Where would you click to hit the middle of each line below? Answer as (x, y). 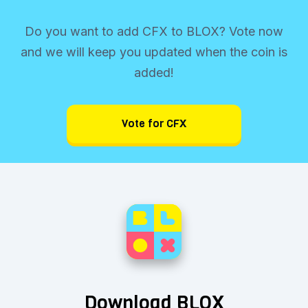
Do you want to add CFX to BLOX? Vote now (154, 31)
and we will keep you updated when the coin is (154, 52)
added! (154, 72)
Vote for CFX (154, 124)
